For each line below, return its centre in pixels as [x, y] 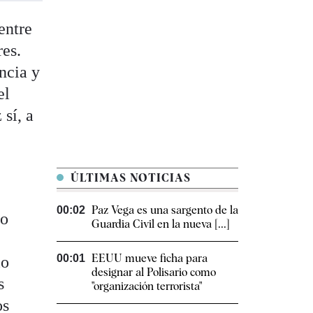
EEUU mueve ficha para [150, 259]
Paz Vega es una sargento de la [165, 210]
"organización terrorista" [147, 286]
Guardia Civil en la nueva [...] [161, 224]
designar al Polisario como [154, 272]
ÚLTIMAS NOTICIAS [129, 178]
